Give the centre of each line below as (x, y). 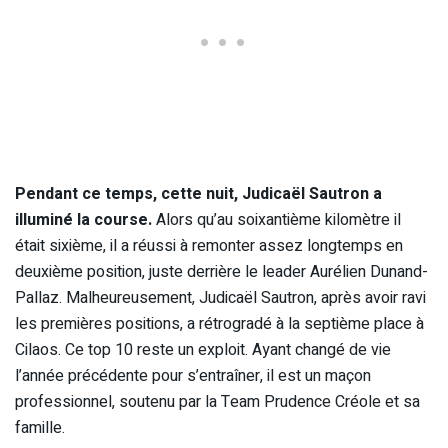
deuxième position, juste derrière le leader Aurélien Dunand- (221, 271)
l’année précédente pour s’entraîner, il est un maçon (193, 375)
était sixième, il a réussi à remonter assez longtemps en (209, 245)
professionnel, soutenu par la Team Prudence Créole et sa (217, 401)
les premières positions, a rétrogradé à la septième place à (219, 323)
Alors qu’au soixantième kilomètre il (278, 219)
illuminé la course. (85, 219)
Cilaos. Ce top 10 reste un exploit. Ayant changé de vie (203, 349)
